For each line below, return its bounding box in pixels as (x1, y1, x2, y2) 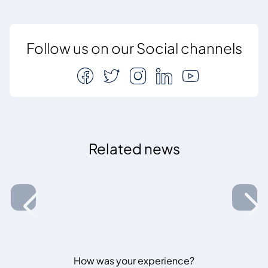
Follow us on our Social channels (26, 38, 242, 57)
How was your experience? (74, 254, 194, 267)
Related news (88, 139, 180, 157)
